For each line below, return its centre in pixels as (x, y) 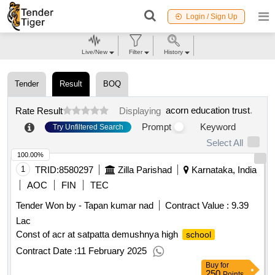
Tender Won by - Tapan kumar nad (85, 206)
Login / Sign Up (212, 16)
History (173, 52)
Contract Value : (197, 206)
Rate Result (39, 110)
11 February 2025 (112, 251)
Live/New (95, 52)
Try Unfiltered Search (88, 127)
